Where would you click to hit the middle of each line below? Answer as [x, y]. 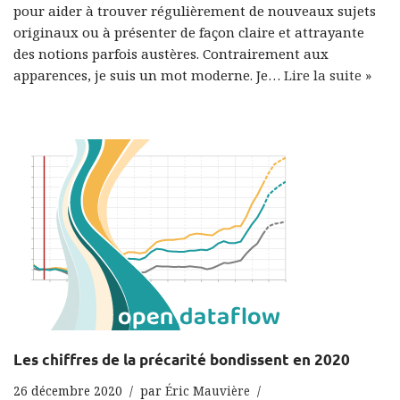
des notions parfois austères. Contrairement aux [171, 54]
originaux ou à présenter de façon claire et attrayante [189, 32]
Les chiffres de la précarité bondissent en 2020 [182, 359]
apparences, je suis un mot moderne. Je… [149, 75]
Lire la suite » [328, 75]
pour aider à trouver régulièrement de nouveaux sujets [195, 11]
